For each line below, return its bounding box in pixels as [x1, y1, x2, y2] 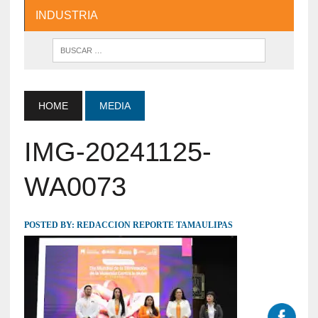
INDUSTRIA [35, 9, 98, 21]
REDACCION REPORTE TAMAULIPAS [76, 219, 233, 230]
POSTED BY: [23, 219, 77, 230]
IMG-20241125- [23, 136, 212, 167]
